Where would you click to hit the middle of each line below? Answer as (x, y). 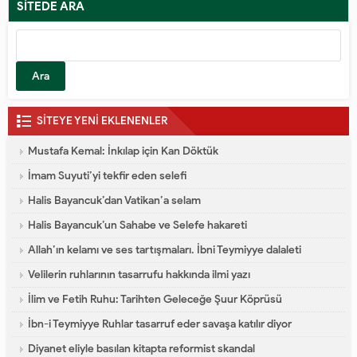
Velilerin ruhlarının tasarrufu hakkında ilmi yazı (139, 275)
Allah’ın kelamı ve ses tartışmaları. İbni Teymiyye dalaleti (165, 250)
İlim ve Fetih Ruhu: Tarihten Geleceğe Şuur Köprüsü (155, 299)
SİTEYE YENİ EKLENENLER (102, 121)
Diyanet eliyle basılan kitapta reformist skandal (141, 349)
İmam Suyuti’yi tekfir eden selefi (107, 176)
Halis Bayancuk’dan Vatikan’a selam (114, 200)
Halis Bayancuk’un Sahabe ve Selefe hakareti (137, 225)
